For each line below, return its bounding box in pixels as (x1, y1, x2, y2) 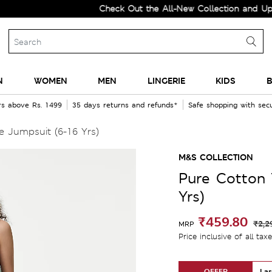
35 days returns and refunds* (72, 100, 178, 110)
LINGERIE (147, 75, 185, 86)
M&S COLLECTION (178, 151, 253, 163)
